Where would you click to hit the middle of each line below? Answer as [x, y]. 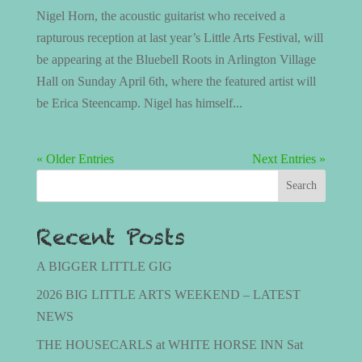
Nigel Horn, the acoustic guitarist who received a [160, 16]
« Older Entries [75, 159]
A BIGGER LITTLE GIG [104, 267]
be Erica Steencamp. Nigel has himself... [139, 103]
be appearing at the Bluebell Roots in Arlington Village [176, 60]
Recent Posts [110, 237]
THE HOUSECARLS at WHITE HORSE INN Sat [169, 345]
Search [302, 186]
